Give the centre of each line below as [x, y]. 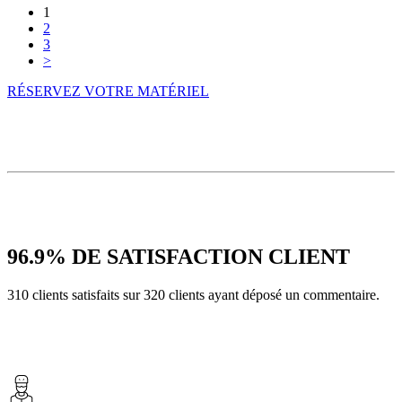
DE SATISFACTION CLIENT [211, 257]
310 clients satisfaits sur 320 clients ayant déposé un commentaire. [193, 295]
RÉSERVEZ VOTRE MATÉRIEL [108, 92]
